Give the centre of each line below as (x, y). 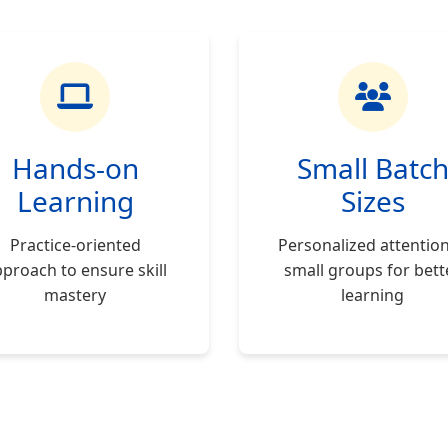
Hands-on (75, 168)
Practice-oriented (75, 245)
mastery (75, 295)
